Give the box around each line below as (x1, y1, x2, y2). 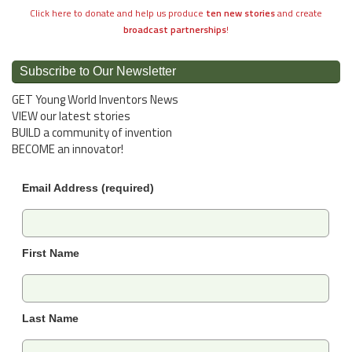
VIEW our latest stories (12, 106, 130, 125)
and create (275, 5, 322, 20)
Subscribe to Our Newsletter (20, 64, 176, 78)
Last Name (21, 312, 79, 325)
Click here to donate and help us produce (30, 5, 206, 20)
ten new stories (206, 5, 275, 20)
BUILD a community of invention (12, 123, 172, 141)
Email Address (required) (21, 181, 154, 194)
